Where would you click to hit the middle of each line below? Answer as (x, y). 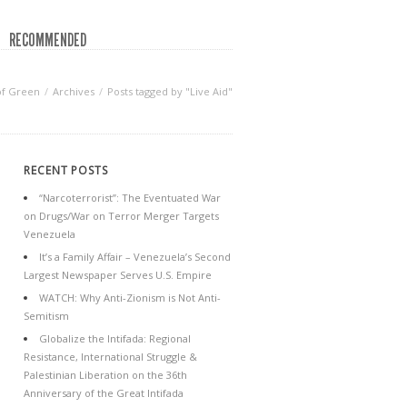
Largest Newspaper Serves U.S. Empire (118, 275)
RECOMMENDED (48, 40)
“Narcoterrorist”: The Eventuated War (130, 198)
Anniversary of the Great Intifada (104, 393)
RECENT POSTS (66, 170)
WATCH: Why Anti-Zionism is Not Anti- (130, 298)
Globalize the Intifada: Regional (115, 338)
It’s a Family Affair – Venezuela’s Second (135, 257)
